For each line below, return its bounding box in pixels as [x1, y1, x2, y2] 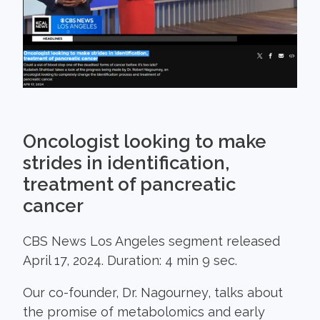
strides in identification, [23, 151, 229, 174]
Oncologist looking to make [23, 130, 266, 152]
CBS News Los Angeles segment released [23, 234, 280, 249]
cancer [23, 194, 84, 216]
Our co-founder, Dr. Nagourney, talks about [23, 285, 283, 300]
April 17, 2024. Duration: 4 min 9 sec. [23, 253, 237, 268]
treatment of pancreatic [23, 173, 236, 195]
